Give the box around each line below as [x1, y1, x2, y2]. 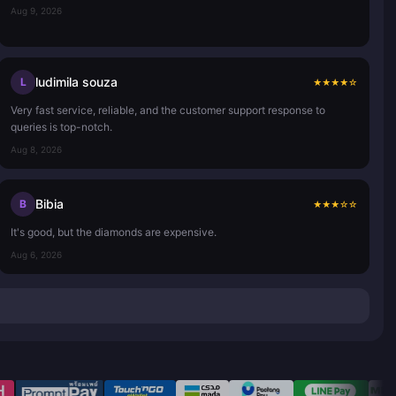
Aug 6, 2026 [11, 248, 62, 260]
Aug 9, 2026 [11, 4, 62, 16]
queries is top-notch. [11, 119, 112, 133]
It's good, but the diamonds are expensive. [11, 225, 217, 239]
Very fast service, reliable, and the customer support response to [11, 103, 325, 117]
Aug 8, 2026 [11, 143, 62, 155]
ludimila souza [35, 73, 118, 89]
